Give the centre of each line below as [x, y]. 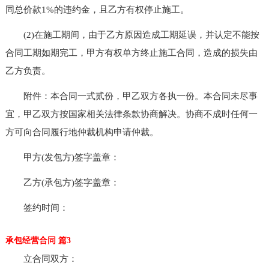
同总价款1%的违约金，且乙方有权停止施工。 [97, 9]
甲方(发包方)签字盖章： [62, 157]
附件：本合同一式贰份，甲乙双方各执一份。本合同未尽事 [131, 96]
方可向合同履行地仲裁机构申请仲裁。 [82, 132]
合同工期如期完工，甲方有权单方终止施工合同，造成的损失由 [131, 53]
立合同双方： [41, 258]
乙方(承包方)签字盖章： [62, 182]
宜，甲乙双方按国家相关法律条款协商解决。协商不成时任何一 [131, 114]
